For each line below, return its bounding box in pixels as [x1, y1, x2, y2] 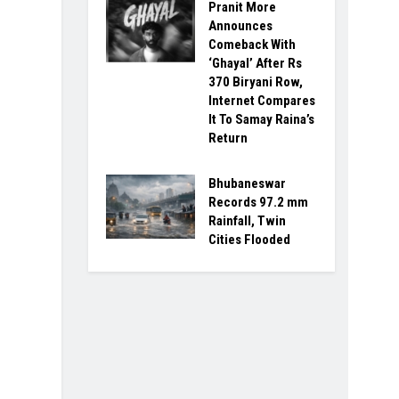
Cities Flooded [208, 232, 290, 248]
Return [208, 130, 248, 147]
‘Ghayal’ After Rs [208, 55, 302, 72]
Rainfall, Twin [208, 213, 286, 230]
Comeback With [208, 37, 296, 53]
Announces [208, 18, 273, 35]
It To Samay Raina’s [208, 111, 314, 128]
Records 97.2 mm [208, 194, 308, 211]
